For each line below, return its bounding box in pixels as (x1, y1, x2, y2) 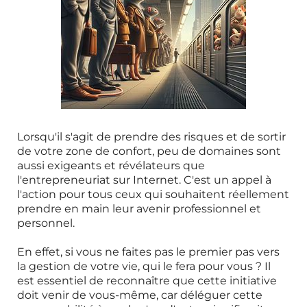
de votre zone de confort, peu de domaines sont (17, 145, 281, 158)
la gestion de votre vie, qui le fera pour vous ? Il (17, 260, 271, 273)
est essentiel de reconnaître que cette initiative (17, 274, 277, 287)
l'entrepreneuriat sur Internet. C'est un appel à (17, 173, 271, 186)
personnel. (17, 217, 75, 230)
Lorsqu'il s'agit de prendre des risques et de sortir (17, 130, 286, 143)
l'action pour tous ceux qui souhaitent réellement (17, 188, 289, 201)
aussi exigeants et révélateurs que (17, 159, 205, 172)
